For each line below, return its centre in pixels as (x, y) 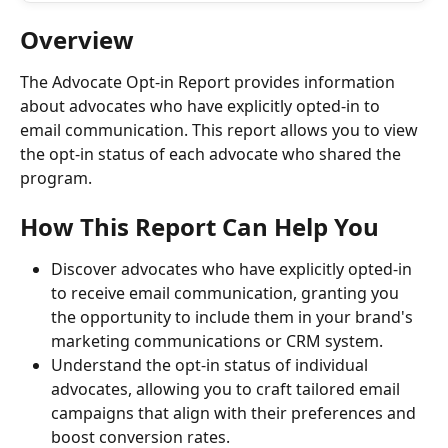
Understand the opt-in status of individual (211, 365)
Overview (77, 39)
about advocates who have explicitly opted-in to (202, 106)
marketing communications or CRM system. (217, 341)
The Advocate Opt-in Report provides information (209, 82)
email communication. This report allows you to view (221, 130)
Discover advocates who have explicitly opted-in (233, 269)
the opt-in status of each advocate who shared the (212, 154)
